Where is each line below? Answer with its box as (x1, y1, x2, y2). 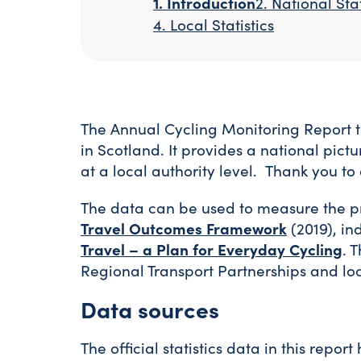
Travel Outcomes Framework (81, 218, 287, 239)
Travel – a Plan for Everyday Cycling (81, 239, 342, 259)
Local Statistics (170, 14, 274, 35)
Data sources (81, 293, 219, 324)
